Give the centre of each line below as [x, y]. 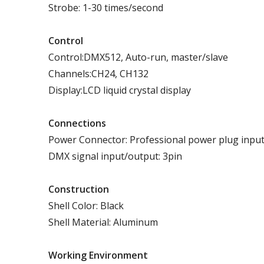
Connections [77, 123]
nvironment [121, 255]
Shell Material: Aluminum [103, 222]
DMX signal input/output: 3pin [115, 156]
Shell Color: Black [86, 205]
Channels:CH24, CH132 [98, 73]
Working [67, 255]
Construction [79, 189]
